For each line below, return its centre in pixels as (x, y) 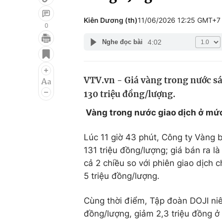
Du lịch (151, 67)
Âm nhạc (33, 86)
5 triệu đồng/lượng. (122, 176)
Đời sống (155, 48)
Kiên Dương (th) (111, 20)
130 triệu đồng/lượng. (130, 94)
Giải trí (29, 48)
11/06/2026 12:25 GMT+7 (179, 20)
